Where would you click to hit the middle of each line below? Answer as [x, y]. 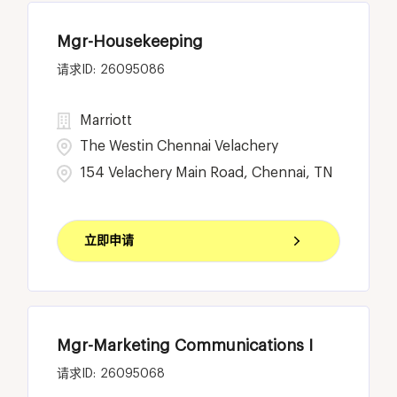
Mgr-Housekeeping [130, 41]
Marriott [106, 120]
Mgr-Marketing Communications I [185, 345]
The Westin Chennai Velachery [179, 146]
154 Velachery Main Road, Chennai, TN [207, 172]
